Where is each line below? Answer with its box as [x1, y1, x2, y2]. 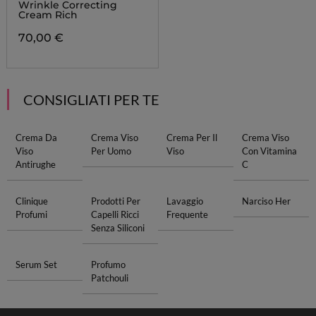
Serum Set [15, 259, 57, 270]
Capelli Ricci [90, 209, 139, 220]
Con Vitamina [242, 145, 298, 157]
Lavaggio [166, 195, 203, 207]
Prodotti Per [90, 195, 140, 207]
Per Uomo [90, 145, 131, 157]
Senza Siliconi [90, 222, 145, 233]
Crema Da [15, 132, 57, 143]
